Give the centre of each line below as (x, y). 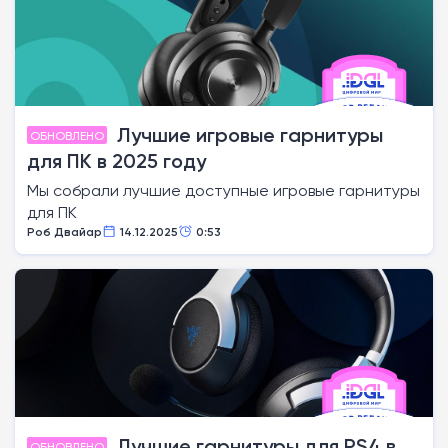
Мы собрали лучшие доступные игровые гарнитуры (223, 190)
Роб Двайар (64, 231)
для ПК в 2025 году (116, 161)
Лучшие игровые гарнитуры (247, 135)
